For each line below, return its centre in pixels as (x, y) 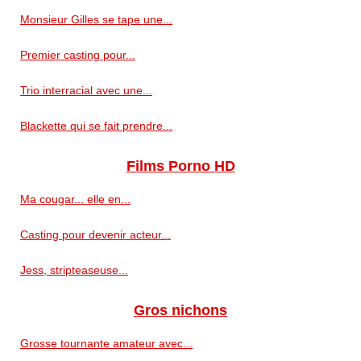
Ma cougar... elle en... (75, 199)
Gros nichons (180, 310)
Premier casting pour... (78, 54)
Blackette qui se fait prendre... (96, 125)
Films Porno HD (180, 166)
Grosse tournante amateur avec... (106, 343)
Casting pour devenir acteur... (95, 234)
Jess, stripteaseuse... (74, 270)
